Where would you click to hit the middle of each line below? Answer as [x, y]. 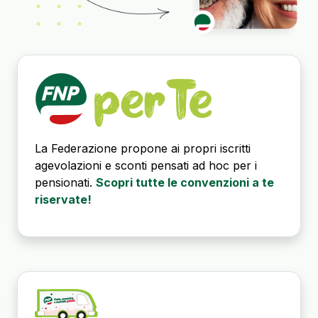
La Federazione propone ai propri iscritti [143, 149]
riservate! [63, 200]
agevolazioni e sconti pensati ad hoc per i [146, 166]
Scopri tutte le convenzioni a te [185, 183]
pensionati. [65, 183]
